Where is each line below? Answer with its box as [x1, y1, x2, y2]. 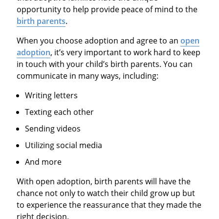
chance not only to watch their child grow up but [16, 187, 195, 198]
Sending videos [25, 123, 81, 134]
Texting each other [25, 106, 94, 117]
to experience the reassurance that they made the [16, 199, 201, 210]
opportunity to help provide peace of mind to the [16, 3, 197, 15]
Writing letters [25, 89, 78, 101]
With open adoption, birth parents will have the [16, 175, 191, 187]
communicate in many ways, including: [16, 70, 158, 81]
